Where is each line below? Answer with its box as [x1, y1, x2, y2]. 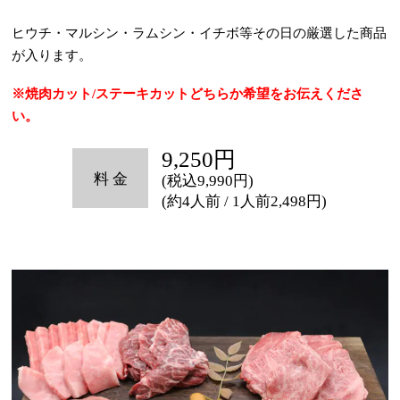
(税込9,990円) [162, 171, 254, 189]
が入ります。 [12, 47, 93, 62]
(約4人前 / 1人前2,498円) [162, 192, 328, 210]
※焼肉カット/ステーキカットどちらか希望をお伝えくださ [12, 86, 364, 101]
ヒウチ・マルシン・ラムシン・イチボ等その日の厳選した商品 [12, 25, 387, 40]
